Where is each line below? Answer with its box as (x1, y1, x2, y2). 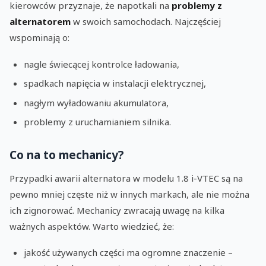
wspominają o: (9, 31, 69, 44)
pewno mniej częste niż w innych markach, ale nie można (9, 188, 249, 200)
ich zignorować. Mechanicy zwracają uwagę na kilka (9, 204, 224, 216)
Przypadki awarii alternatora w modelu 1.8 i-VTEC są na (9, 172, 243, 184)
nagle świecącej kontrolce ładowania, (24, 58, 179, 70)
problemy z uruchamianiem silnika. (24, 116, 171, 128)
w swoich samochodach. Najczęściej (71, 15, 221, 28)
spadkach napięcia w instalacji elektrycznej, (24, 77, 206, 90)
